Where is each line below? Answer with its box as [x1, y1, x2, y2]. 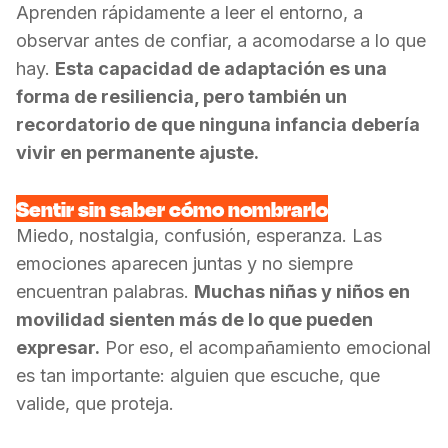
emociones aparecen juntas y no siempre [16, 253, 353, 274]
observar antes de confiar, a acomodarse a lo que [16, 30, 426, 51]
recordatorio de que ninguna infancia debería [16, 114, 420, 135]
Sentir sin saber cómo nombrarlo [16, 195, 328, 222]
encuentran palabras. [16, 281, 194, 302]
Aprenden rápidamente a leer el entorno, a [16, 2, 363, 23]
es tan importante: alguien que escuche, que [16, 365, 380, 386]
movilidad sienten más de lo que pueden [16, 309, 373, 330]
